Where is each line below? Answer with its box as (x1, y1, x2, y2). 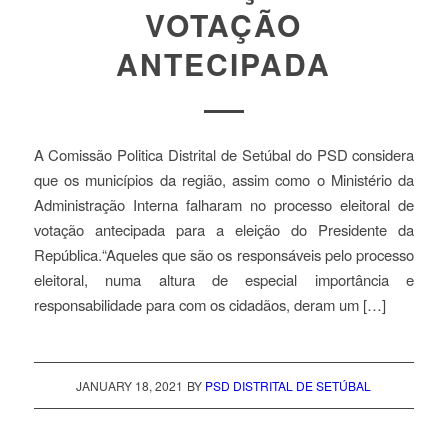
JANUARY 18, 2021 (76, 376, 184, 394)
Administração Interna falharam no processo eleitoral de (33, 194, 415, 216)
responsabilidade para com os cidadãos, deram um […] (33, 294, 386, 316)
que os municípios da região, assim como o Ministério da (33, 169, 415, 191)
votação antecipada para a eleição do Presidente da (33, 219, 415, 241)
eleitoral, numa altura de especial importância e (33, 269, 415, 291)
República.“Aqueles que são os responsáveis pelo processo (33, 244, 415, 266)
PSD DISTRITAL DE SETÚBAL (205, 376, 372, 394)
